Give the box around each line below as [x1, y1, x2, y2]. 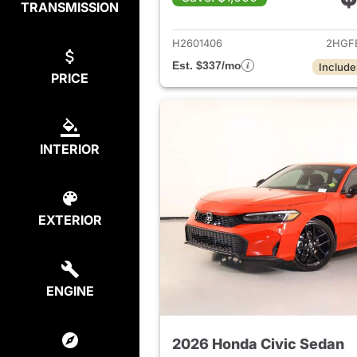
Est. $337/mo [172, 59, 241, 73]
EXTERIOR [37, 212, 102, 228]
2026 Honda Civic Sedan [172, 335, 344, 353]
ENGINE [45, 283, 94, 299]
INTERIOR [40, 141, 100, 157]
